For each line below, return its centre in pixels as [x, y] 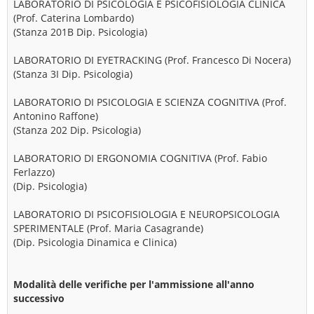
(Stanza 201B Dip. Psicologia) [80, 32]
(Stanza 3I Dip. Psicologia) [73, 74]
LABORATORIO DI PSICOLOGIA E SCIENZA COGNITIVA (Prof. [150, 102]
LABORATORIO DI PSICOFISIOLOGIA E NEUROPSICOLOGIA [146, 214]
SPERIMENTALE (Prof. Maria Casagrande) [108, 228]
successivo [39, 298]
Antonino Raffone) [56, 116]
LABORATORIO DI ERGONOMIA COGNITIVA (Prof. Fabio [140, 158]
